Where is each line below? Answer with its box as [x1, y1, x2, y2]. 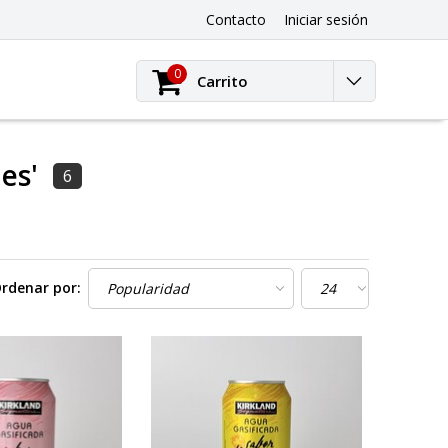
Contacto [206, 10, 266, 30]
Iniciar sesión [283, 10, 368, 30]
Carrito [197, 71, 248, 91]
